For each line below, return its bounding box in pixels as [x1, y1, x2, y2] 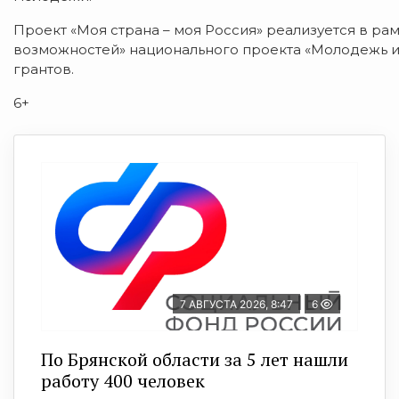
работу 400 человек [41, 368, 205, 393]
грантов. [13, 60, 74, 77]
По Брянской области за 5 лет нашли [41, 346, 348, 371]
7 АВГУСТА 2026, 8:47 [180, 297, 293, 311]
